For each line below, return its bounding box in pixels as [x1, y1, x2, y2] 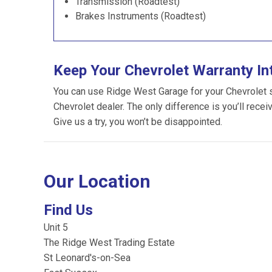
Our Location [44, 171, 151, 192]
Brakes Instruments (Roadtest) [75, 10, 206, 22]
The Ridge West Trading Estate [44, 237, 175, 248]
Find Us [44, 202, 93, 219]
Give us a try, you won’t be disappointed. [53, 116, 222, 127]
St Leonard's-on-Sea [44, 252, 131, 263]
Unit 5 [44, 222, 68, 233]
